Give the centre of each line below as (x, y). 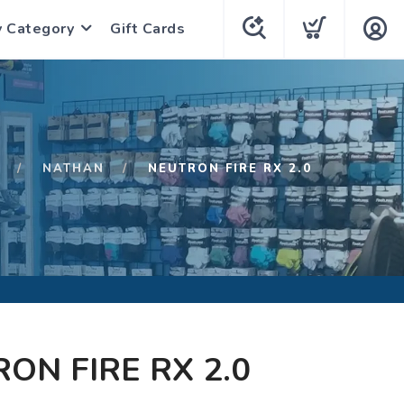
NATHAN (73, 169)
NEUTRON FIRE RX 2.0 (230, 169)
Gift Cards (147, 29)
